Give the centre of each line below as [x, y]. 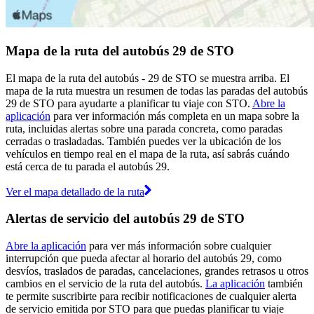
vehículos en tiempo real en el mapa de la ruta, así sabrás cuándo [148, 153]
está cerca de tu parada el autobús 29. [88, 166]
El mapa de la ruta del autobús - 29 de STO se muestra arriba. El [148, 78]
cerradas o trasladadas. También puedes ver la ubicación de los [143, 141]
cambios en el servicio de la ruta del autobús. [105, 284]
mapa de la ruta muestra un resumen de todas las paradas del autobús [157, 90]
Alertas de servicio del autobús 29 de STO [125, 219]
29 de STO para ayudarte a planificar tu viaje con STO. [129, 103]
